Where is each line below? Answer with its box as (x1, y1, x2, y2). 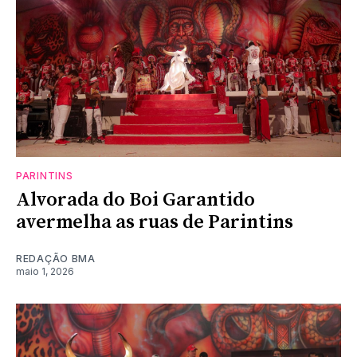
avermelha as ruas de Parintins (16, 210, 293, 234)
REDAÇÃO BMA (16, 252, 96, 265)
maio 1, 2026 (16, 265, 74, 277)
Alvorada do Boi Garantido (16, 187, 255, 212)
